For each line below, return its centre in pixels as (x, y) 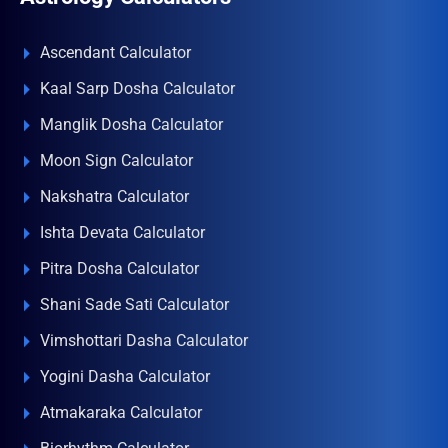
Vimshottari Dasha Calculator (144, 340)
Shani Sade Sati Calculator (134, 304)
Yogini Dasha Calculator (125, 376)
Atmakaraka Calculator (121, 412)
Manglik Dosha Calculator (131, 124)
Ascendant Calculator (115, 52)
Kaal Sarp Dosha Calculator (137, 88)
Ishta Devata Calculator (122, 232)
